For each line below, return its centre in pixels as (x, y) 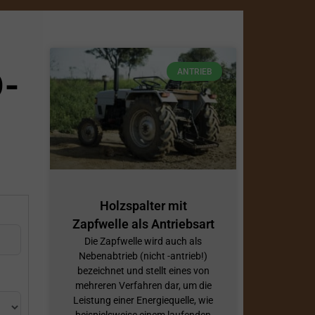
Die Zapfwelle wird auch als (143, 241)
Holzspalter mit (143, 205)
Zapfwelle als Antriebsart (143, 224)
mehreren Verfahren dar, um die (143, 285)
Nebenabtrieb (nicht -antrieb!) (143, 256)
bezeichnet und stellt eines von (143, 270)
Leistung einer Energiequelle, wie (143, 300)
